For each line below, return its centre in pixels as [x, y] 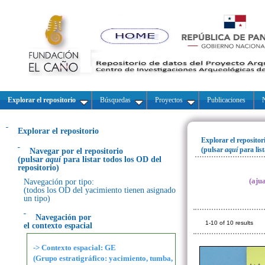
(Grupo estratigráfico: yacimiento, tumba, [103, 258]
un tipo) [37, 198]
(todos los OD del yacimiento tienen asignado [100, 190]
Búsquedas [115, 100]
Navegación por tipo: [59, 182]
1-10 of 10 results [229, 223]
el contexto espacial [58, 226]
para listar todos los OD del [112, 159]
